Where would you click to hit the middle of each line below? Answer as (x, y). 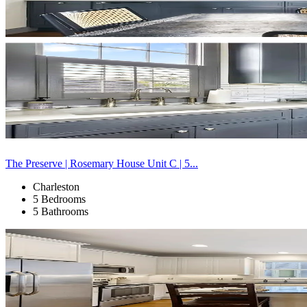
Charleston (56, 186)
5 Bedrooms (59, 199)
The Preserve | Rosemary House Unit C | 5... (102, 163)
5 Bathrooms (61, 211)
